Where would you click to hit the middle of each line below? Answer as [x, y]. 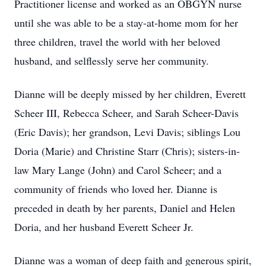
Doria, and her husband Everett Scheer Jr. [104, 227]
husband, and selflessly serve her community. [112, 61]
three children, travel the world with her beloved [117, 42]
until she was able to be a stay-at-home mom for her [126, 23]
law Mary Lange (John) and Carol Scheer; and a [118, 170]
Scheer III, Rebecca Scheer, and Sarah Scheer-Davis [126, 113]
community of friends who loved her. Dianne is [116, 189]
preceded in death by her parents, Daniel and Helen [125, 208]
